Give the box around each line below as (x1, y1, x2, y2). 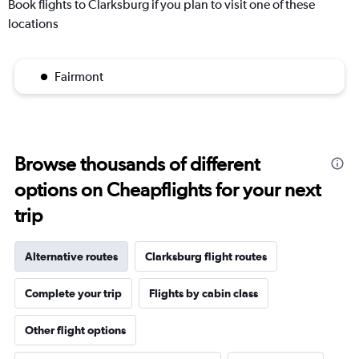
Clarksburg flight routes (145, 250, 267, 264)
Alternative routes (25, 250, 118, 264)
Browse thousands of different (14, 152, 260, 176)
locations (8, 16, 58, 32)
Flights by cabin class (149, 287, 258, 301)
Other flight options (25, 324, 126, 337)
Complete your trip (25, 287, 122, 301)
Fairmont (54, 69, 103, 85)
